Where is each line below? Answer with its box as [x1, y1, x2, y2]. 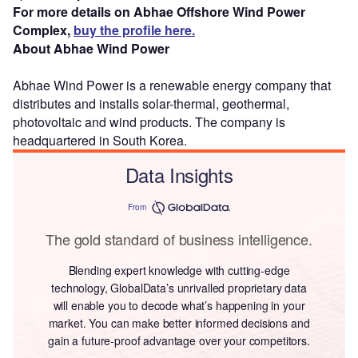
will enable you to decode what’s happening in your [53, 296, 305, 313]
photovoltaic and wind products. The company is [13, 112, 285, 131]
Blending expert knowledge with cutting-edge [68, 261, 290, 278]
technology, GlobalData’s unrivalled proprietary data [51, 279, 307, 296]
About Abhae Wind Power [13, 38, 169, 58]
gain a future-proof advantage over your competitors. [48, 332, 310, 348]
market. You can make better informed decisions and [48, 314, 310, 331]
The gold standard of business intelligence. [46, 228, 312, 249]
